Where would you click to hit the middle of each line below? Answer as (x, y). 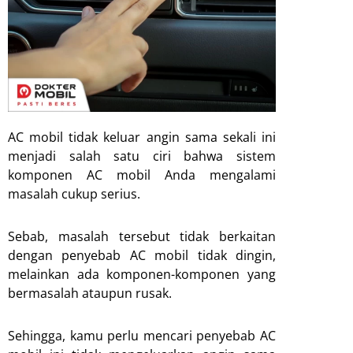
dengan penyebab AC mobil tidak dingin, (142, 255)
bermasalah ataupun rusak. (90, 293)
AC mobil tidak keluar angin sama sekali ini (142, 137)
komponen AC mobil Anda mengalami (142, 175)
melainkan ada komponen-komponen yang (142, 274)
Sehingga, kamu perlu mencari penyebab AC (142, 335)
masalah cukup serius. (74, 193)
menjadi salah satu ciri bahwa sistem (142, 156)
